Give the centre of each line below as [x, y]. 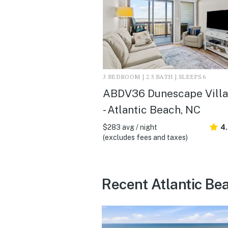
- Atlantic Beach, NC [152, 109]
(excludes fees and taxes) [145, 137]
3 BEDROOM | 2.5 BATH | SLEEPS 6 [154, 77]
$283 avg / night [130, 127]
